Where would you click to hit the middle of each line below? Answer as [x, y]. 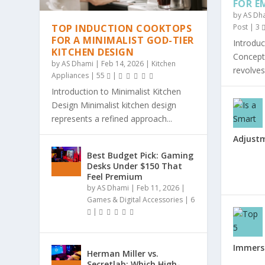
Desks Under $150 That [135, 166]
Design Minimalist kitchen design [114, 105]
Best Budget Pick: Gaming [140, 156]
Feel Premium [115, 177]
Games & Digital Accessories [135, 200]
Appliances [70, 76]
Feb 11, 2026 [158, 188]
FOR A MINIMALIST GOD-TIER [123, 41]
